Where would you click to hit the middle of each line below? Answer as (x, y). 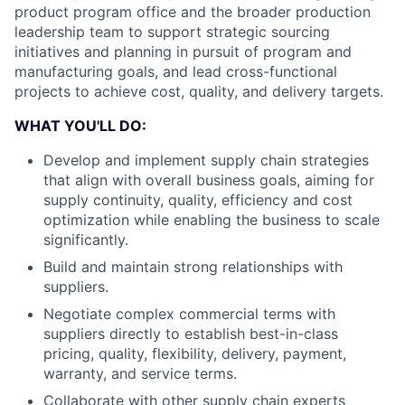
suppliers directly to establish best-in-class (191, 334)
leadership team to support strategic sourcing (172, 32)
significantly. (86, 240)
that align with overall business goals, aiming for (209, 180)
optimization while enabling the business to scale (212, 220)
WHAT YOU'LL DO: (80, 126)
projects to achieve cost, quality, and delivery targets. (199, 91)
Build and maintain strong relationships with (193, 267)
